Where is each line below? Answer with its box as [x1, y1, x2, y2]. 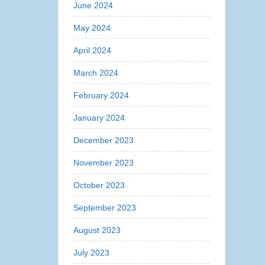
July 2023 [73, 248, 110, 257]
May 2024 [73, 23, 111, 33]
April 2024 [73, 46, 112, 55]
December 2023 [73, 135, 134, 145]
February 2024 [73, 91, 130, 100]
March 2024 [73, 68, 119, 77]
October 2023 [73, 180, 125, 190]
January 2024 [73, 113, 125, 122]
